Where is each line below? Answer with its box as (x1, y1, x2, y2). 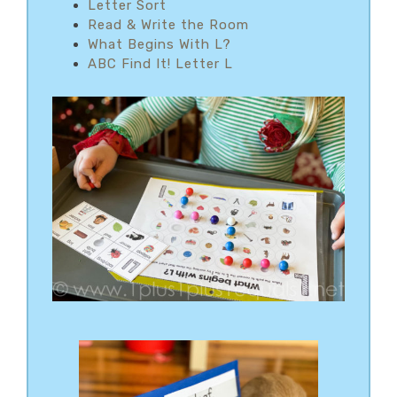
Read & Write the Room (88, 16, 249, 33)
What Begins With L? (88, 35, 231, 52)
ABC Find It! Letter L (88, 55, 233, 72)
